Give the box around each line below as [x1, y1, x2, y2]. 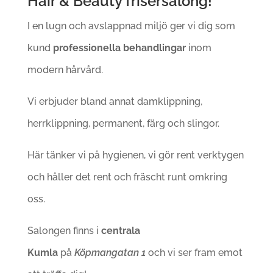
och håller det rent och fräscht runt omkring [27, 171, 227, 183]
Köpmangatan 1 [74, 246, 146, 258]
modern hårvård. [27, 63, 103, 76]
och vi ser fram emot [147, 246, 243, 258]
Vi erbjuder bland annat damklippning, [27, 95, 202, 107]
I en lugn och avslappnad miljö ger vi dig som [27, 19, 235, 32]
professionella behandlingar [52, 41, 186, 54]
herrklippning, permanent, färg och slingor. [27, 117, 219, 129]
